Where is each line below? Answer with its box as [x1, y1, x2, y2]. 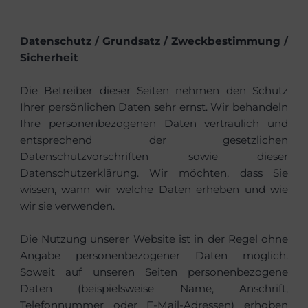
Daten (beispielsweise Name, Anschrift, [19, 281, 289, 295]
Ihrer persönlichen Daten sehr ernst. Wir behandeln [19, 100, 289, 113]
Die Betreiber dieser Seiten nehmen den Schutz [19, 83, 289, 97]
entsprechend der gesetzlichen [19, 133, 289, 146]
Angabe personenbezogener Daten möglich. [19, 248, 289, 262]
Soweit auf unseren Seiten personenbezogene [19, 265, 289, 278]
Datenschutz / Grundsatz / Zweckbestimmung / [19, 34, 289, 47]
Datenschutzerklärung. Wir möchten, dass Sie [19, 166, 289, 179]
